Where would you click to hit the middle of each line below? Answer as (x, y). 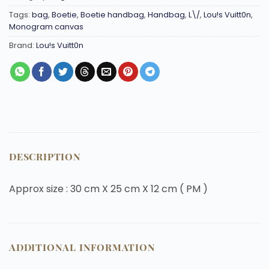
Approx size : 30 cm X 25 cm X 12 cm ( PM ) (108, 189)
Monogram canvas (46, 26)
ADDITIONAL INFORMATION (82, 247)
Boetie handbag (112, 14)
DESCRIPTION (45, 156)
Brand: (23, 45)
